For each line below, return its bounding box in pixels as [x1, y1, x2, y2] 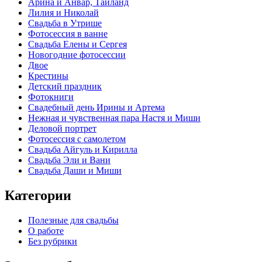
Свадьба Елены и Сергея [28, 39, 127, 50]
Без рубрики [28, 236, 77, 247]
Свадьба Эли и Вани [28, 155, 111, 166]
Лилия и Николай [28, 8, 99, 18]
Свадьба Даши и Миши [28, 166, 122, 176]
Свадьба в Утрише [28, 18, 102, 29]
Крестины [28, 71, 68, 81]
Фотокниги [28, 92, 74, 102]
